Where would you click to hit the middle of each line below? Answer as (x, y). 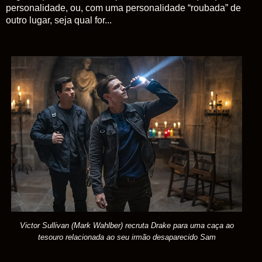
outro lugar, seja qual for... (60, 20)
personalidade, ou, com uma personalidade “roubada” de (123, 8)
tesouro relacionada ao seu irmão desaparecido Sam (127, 237)
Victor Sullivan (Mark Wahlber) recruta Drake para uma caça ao (127, 225)
